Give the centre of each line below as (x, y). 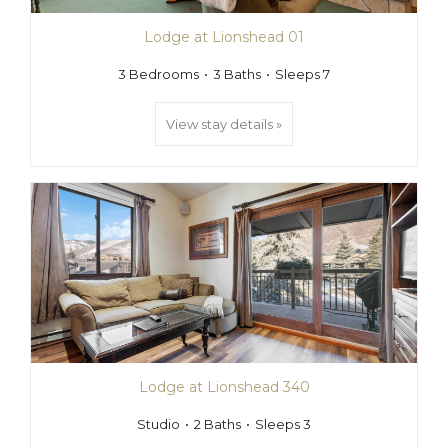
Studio (158, 424)
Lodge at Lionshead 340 (224, 387)
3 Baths (237, 74)
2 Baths (217, 424)
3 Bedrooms (158, 74)
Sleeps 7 (302, 74)
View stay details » (224, 124)
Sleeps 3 (283, 424)
